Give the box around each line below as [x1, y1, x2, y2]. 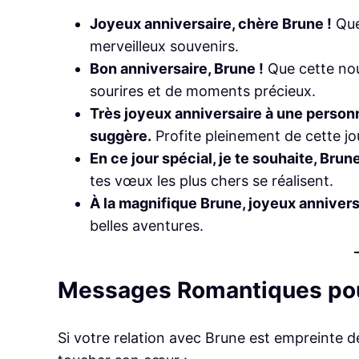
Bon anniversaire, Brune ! [90, 59, 264, 77]
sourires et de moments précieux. [90, 82, 316, 99]
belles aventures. [90, 216, 204, 234]
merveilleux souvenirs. [90, 37, 239, 54]
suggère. [90, 127, 151, 144]
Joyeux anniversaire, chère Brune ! [90, 14, 332, 32]
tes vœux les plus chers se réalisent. [90, 171, 333, 189]
